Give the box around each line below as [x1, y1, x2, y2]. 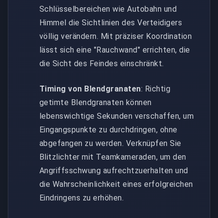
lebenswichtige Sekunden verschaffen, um [39, 111, 194, 121]
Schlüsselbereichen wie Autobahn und [39, 4, 177, 14]
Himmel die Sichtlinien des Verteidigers [39, 18, 182, 27]
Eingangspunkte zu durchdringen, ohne [39, 125, 178, 134]
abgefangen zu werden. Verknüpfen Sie [39, 138, 182, 148]
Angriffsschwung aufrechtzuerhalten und [39, 165, 188, 175]
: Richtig [141, 84, 171, 93]
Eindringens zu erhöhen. [39, 193, 124, 202]
